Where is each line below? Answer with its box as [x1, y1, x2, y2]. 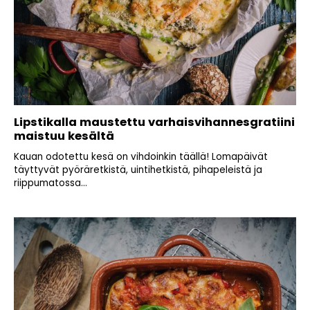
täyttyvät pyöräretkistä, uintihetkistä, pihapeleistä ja [14, 163, 262, 177]
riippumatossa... [14, 176, 87, 190]
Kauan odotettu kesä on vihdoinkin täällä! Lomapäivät [14, 150, 268, 164]
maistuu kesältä [14, 128, 114, 145]
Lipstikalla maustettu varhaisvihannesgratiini [14, 114, 295, 131]
